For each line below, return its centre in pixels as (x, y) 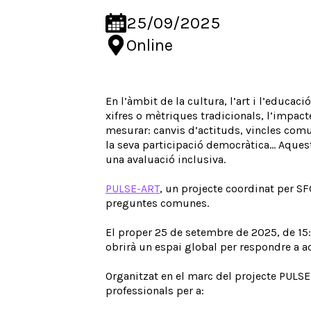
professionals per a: (155, 291)
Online (150, 45)
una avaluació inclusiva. (166, 159)
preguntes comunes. (157, 203)
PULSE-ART (133, 188)
